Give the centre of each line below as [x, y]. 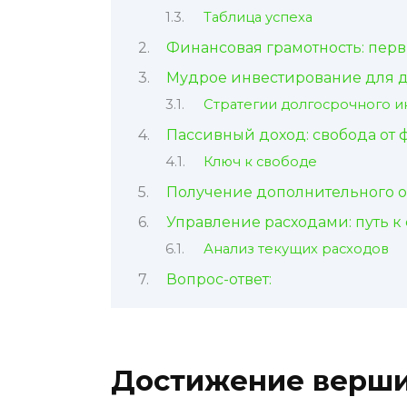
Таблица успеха [258, 18]
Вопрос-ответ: [218, 279]
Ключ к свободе [260, 162]
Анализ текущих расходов [296, 249]
